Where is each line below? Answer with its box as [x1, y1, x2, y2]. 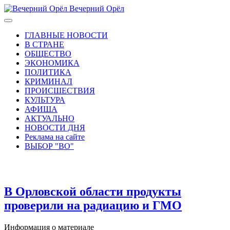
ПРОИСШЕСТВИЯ [25, 86, 95, 95]
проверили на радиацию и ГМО [4, 198, 182, 212]
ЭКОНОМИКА [25, 59, 80, 67]
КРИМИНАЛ [25, 77, 72, 86]
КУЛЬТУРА [25, 95, 65, 104]
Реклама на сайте [25, 132, 85, 141]
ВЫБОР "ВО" [25, 142, 74, 150]
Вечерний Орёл [69, 4, 124, 13]
